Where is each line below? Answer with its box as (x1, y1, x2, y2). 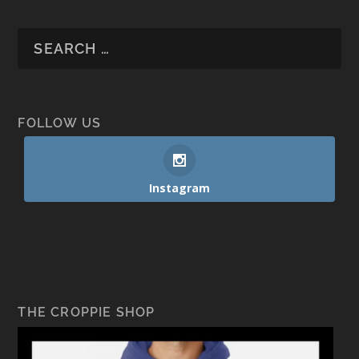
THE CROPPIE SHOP (18, 305, 155, 321)
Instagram (149, 180, 211, 196)
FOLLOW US (18, 115, 102, 131)
